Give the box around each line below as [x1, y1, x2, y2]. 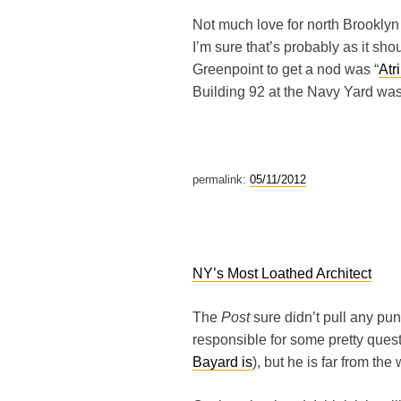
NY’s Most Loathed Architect [192, 265, 371, 281]
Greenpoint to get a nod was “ [192, 61, 379, 77]
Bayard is [192, 354, 252, 370]
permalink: [192, 172, 250, 186]
